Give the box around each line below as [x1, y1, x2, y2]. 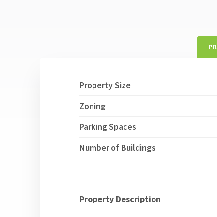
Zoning [79, 100, 106, 111]
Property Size [79, 79, 131, 91]
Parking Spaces [79, 121, 137, 132]
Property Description [79, 193, 161, 204]
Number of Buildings [79, 142, 156, 153]
